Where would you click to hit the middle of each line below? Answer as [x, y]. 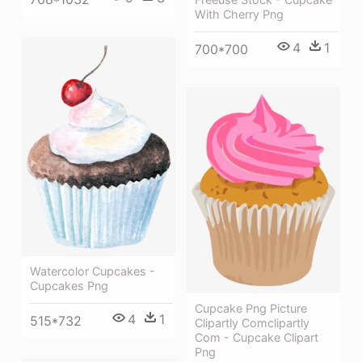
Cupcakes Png [69, 286]
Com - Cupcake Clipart [257, 337]
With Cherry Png [239, 14]
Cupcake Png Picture [251, 308]
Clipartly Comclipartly [252, 322]
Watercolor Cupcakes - [93, 271]
